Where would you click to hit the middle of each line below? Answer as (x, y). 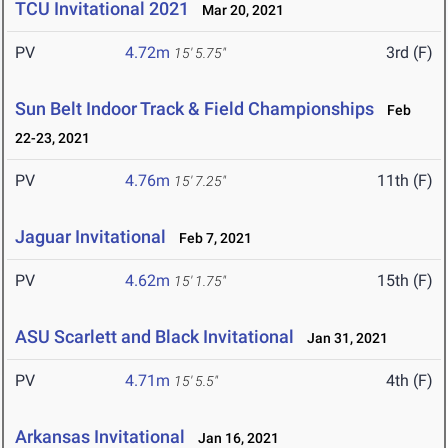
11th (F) (405, 181)
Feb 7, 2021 (211, 238)
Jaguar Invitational (90, 237)
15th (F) (405, 281)
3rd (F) (409, 53)
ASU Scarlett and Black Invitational (154, 337)
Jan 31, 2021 (343, 338)
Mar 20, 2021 (238, 10)
